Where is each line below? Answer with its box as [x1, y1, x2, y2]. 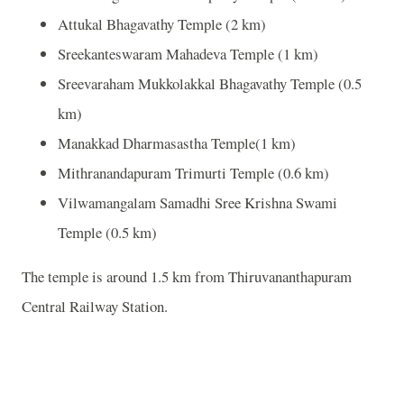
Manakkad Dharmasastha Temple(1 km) [58, 132, 296, 153]
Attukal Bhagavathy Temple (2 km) [58, 13, 266, 34]
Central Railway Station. [22, 296, 168, 317]
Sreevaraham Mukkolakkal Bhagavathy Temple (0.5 [58, 72, 362, 94]
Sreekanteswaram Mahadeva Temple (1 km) [58, 42, 318, 64]
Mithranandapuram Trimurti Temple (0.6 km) [58, 161, 329, 183]
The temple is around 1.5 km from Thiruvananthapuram [22, 266, 352, 288]
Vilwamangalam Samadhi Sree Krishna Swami [58, 191, 337, 213]
